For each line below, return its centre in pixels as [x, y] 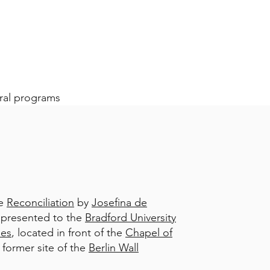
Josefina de [119, 202]
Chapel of [149, 233]
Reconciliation [40, 202]
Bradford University [130, 218]
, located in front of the [68, 233]
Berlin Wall [114, 248]
